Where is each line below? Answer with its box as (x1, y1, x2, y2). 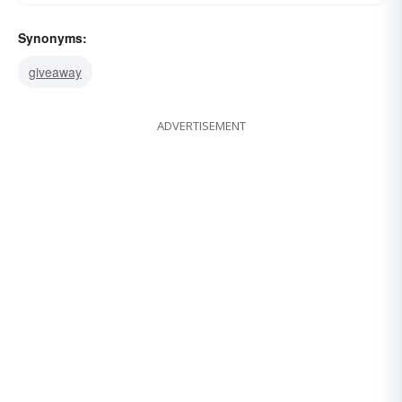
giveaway (29, 63, 82, 82)
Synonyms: (18, 29, 87, 48)
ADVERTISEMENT (156, 118, 246, 135)
